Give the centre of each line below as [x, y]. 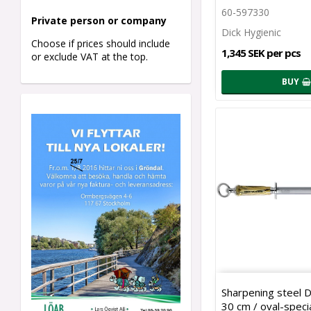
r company [140, 21]
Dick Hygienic [251, 33]
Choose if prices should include [101, 44]
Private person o [73, 21]
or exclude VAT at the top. [91, 57]
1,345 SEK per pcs [261, 53]
